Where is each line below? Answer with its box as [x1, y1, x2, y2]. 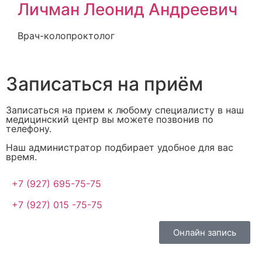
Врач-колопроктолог [18, 29, 115, 42]
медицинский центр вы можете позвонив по [6, 113, 213, 126]
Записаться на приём [6, 73, 203, 96]
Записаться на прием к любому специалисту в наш [6, 104, 244, 116]
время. [6, 151, 37, 163]
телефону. [6, 123, 51, 135]
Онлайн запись [173, 227, 236, 239]
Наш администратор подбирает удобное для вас [6, 142, 233, 154]
